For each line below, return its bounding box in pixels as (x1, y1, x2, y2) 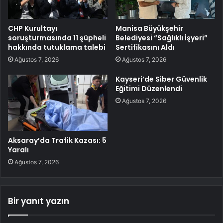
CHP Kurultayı (8, 23, 57, 34)
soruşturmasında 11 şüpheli (8, 33, 106, 43)
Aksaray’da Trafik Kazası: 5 (8, 135, 107, 146)
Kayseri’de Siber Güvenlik (115, 74, 207, 85)
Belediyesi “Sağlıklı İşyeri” (115, 33, 208, 43)
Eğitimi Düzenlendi (115, 84, 182, 94)
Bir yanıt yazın (8, 195, 69, 208)
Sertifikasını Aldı (115, 42, 175, 53)
